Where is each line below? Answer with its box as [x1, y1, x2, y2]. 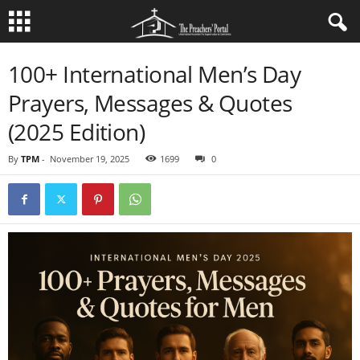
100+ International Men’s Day [8, 59, 301, 89]
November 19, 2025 [50, 153, 129, 165]
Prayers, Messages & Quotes [8, 88, 292, 118]
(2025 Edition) [8, 117, 145, 147]
